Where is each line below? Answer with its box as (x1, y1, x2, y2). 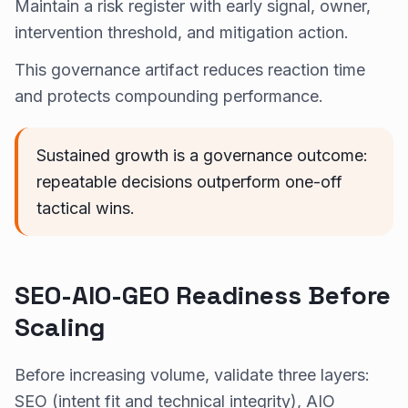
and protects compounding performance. (15, 86, 323, 106)
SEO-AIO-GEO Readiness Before (15, 278, 391, 311)
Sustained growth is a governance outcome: (36, 145, 368, 165)
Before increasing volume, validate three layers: (15, 364, 370, 384)
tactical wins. (36, 198, 135, 218)
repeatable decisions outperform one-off (36, 171, 342, 191)
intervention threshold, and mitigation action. (15, 22, 349, 42)
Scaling (15, 310, 105, 343)
